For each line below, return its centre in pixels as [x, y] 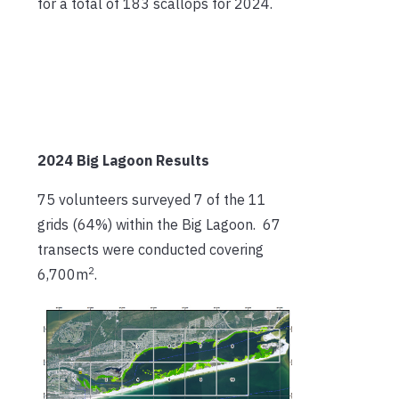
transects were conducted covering [151, 249]
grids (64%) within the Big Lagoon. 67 [159, 224]
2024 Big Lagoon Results [123, 160]
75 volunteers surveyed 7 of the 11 [152, 199]
